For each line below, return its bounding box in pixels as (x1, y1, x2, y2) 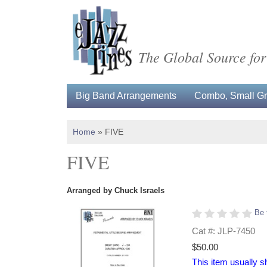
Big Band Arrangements (76, 91, 176, 101)
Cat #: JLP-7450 (192, 226, 255, 236)
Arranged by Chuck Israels (67, 186, 164, 195)
